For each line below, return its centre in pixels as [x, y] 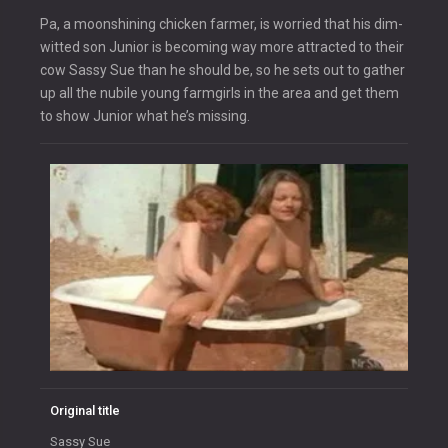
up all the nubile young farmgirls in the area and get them [219, 93]
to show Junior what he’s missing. [145, 116]
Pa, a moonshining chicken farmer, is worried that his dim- [221, 24]
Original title [85, 410]
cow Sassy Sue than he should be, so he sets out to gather [222, 70]
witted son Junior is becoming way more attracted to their [222, 47]
